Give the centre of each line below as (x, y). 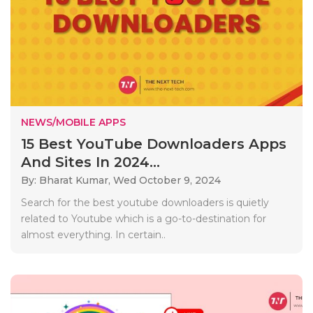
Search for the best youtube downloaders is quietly (145, 202)
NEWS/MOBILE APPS (73, 122)
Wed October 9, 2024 (167, 180)
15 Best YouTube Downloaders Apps (154, 144)
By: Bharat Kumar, (67, 180)
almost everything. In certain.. (93, 234)
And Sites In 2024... (90, 162)
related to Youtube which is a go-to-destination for (144, 218)
